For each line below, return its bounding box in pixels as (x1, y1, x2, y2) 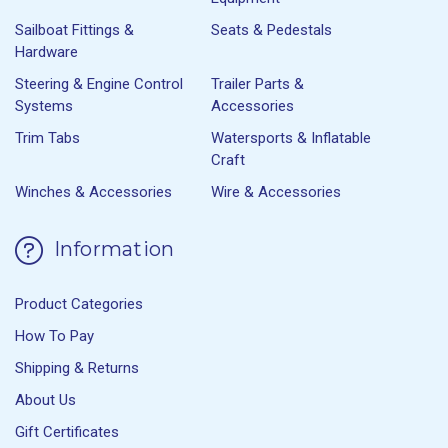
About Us (15, 390, 76, 409)
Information (48, 236, 175, 261)
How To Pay (15, 326, 94, 345)
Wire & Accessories (211, 182, 342, 201)
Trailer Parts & (211, 74, 305, 93)
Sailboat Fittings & (15, 20, 134, 39)
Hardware (15, 42, 78, 61)
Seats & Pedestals (211, 20, 333, 39)
